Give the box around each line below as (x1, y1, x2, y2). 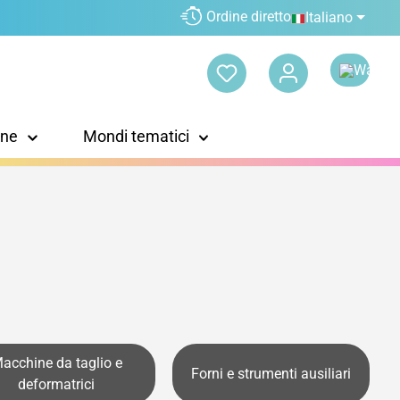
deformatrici (18, 376, 96, 394)
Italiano (305, 8, 354, 26)
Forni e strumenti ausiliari (190, 365, 351, 383)
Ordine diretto (206, 8, 292, 26)
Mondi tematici (82, 127, 189, 146)
